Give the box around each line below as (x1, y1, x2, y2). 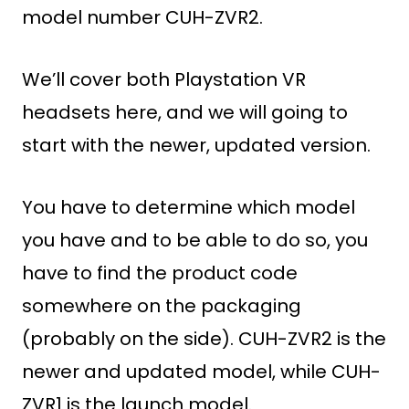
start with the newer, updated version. (22, 132, 371, 158)
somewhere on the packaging (22, 293, 301, 319)
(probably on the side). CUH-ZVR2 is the (22, 326, 386, 351)
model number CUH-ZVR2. (22, 5, 263, 30)
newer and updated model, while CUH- (22, 359, 381, 384)
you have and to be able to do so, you (22, 227, 368, 253)
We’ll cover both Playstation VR (22, 67, 306, 92)
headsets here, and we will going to (22, 100, 348, 125)
